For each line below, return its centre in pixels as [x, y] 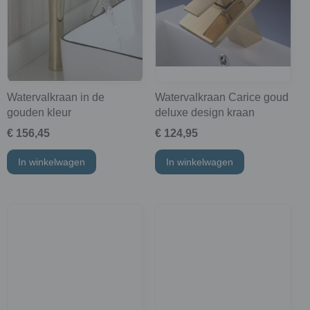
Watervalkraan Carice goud [221, 98]
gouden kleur [39, 113]
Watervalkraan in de [56, 98]
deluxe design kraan [204, 113]
